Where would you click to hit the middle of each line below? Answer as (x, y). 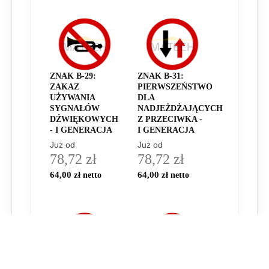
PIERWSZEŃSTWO (175, 86)
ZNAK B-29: (73, 76)
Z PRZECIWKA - (170, 119)
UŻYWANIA (72, 97)
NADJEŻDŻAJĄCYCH (180, 108)
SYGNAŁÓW (75, 108)
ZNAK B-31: (161, 76)
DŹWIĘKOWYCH (84, 119)
